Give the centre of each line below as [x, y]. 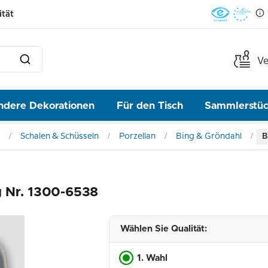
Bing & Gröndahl [209, 136]
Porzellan [137, 136]
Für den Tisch [150, 105]
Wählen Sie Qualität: [164, 229]
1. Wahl [152, 258]
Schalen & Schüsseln [60, 136]
